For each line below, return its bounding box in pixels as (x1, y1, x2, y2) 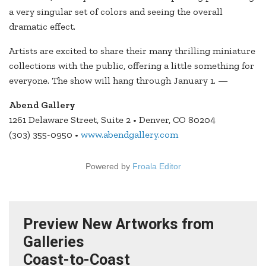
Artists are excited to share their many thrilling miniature (9, 45, 255, 57)
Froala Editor (132, 161, 181, 172)
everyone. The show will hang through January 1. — (9, 75, 228, 87)
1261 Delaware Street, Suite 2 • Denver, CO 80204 (9, 114, 216, 126)
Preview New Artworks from (23, 216, 214, 233)
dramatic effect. (9, 21, 75, 33)
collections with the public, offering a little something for (9, 60, 254, 72)
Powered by (85, 161, 132, 172)
